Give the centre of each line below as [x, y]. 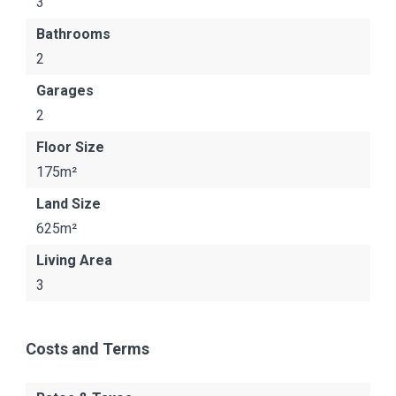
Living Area [74, 260]
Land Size [69, 204]
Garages [65, 91]
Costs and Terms [88, 349]
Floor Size [70, 147]
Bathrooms [73, 34]
